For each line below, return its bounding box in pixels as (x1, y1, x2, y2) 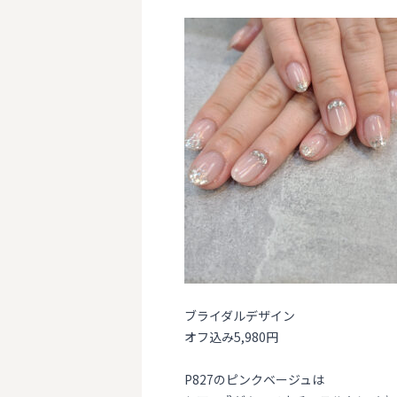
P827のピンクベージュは (184, 370, 324, 388)
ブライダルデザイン (184, 307, 295, 324)
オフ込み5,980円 (184, 328, 278, 346)
